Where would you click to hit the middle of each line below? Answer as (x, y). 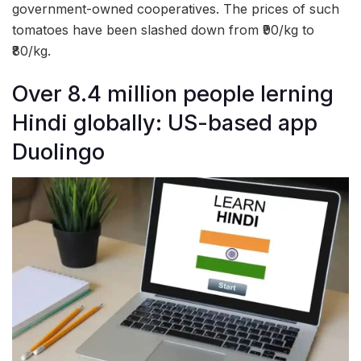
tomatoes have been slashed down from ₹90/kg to (163, 29)
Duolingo (58, 151)
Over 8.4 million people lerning (173, 93)
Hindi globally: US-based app (165, 122)
